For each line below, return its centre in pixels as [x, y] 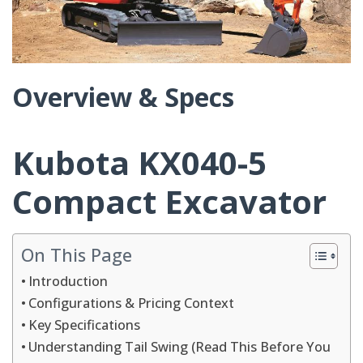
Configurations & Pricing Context [132, 303]
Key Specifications [85, 325]
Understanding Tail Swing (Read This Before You [180, 346]
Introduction [68, 281]
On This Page [77, 254]
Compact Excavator [169, 201]
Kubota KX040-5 [139, 162]
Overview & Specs [123, 96]
